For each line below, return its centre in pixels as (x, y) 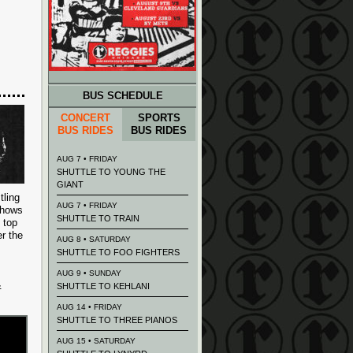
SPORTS (159, 118)
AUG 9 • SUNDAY (89, 273)
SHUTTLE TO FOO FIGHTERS (118, 252)
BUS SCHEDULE (123, 96)
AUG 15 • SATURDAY (96, 341)
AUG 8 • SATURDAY (94, 239)
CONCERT (85, 118)
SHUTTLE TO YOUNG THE (111, 172)
